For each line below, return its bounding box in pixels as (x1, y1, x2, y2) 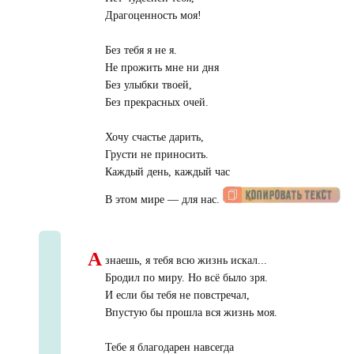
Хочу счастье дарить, (104, 131, 204, 144)
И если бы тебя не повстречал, (104, 289, 250, 302)
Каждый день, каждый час (104, 166, 230, 179)
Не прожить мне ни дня (104, 62, 219, 74)
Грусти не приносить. (104, 149, 209, 161)
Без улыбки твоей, (104, 79, 192, 92)
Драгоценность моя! (104, 9, 201, 22)
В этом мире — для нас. (104, 194, 223, 206)
